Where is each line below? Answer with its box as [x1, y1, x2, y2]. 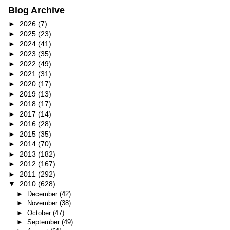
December [27, 189, 60, 198]
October [27, 208, 53, 217]
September [27, 218, 62, 226]
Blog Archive [8, 5, 65, 15]
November [27, 199, 60, 207]
